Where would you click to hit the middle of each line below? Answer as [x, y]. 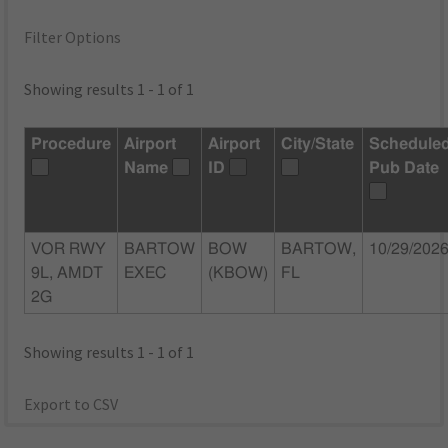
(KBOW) [238, 273]
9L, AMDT [67, 273]
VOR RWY [69, 249]
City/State [318, 144]
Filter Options [73, 37]
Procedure [71, 144]
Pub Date [404, 168]
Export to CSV [71, 404]
